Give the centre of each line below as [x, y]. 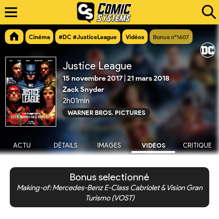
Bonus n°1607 [171, 37]
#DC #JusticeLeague [88, 37]
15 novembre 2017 [93, 78]
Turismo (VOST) [109, 198]
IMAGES [109, 145]
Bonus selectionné [109, 177]
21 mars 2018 [148, 78]
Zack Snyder [83, 90]
